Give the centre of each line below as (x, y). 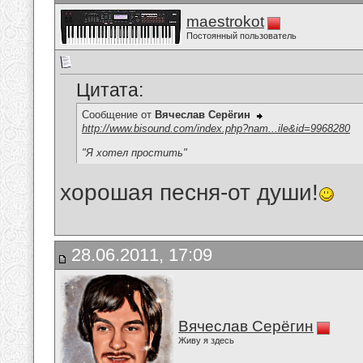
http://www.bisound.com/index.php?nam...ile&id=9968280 (216, 128)
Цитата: (110, 90)
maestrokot (225, 21)
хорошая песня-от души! (189, 193)
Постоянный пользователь (241, 36)
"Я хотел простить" (135, 152)
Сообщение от (118, 115)
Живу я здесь (206, 340)
